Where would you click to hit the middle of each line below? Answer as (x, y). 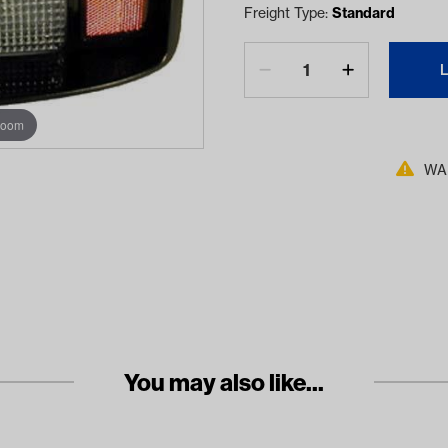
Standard (363, 13)
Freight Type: (288, 13)
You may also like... (224, 382)
